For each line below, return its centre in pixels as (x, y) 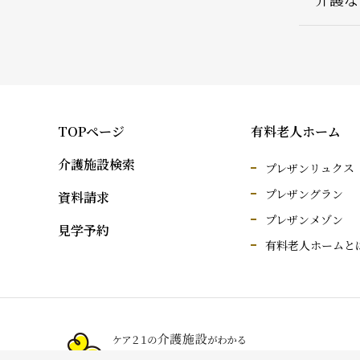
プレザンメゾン (304, 219)
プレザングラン (304, 194)
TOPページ (91, 131)
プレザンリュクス (310, 168)
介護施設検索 (96, 164)
